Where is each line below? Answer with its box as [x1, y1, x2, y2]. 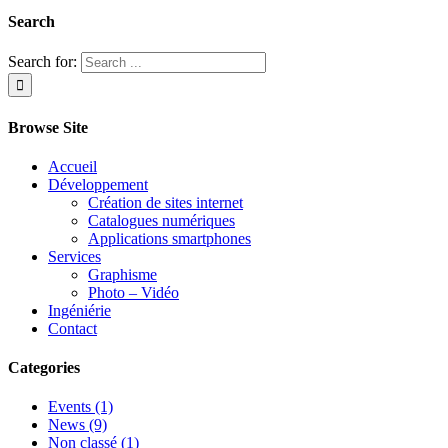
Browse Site [8, 118, 88, 136]
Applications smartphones [88, 229, 251, 247]
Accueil [48, 157, 97, 175]
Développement [48, 175, 148, 193]
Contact [48, 319, 97, 337]
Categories [8, 359, 80, 377]
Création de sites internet [88, 193, 243, 211]
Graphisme [88, 265, 157, 283]
